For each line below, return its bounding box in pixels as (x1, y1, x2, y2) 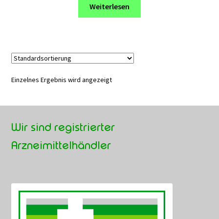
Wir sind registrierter (11, 120, 115, 134)
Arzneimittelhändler (11, 138, 111, 152)
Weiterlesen (89, 1, 130, 12)
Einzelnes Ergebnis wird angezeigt (11, 75, 112, 85)
